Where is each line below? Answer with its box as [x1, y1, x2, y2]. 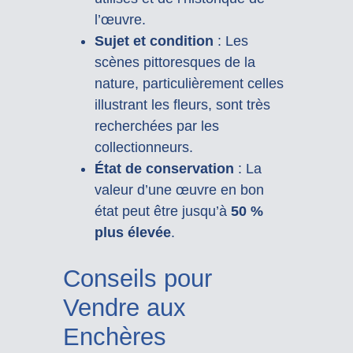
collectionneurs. [94, 139, 193, 156]
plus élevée [94, 225, 171, 241]
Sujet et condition [94, 33, 214, 50]
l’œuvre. [94, 12, 146, 28]
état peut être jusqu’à [94, 203, 231, 220]
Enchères [62, 322, 166, 351]
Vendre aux [62, 293, 186, 321]
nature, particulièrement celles [94, 76, 284, 92]
